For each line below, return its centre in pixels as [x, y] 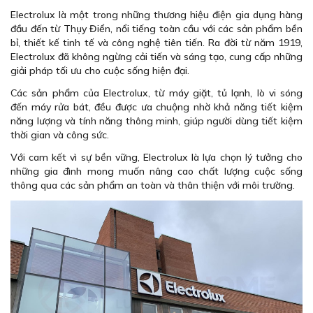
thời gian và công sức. [61, 135]
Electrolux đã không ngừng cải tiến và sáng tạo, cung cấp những [156, 57]
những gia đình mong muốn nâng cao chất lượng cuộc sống [156, 171]
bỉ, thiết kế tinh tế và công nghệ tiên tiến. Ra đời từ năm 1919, [156, 43]
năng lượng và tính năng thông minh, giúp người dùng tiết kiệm [156, 121]
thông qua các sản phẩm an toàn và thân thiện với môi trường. [153, 185]
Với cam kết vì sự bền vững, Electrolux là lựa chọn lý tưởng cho [156, 157]
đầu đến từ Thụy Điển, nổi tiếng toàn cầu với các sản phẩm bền [156, 29]
